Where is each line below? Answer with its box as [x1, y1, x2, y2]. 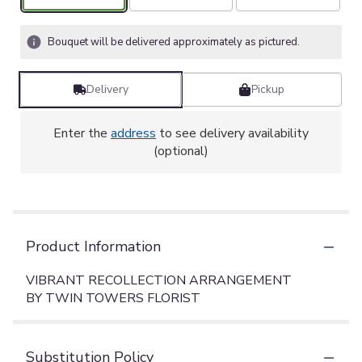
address [111, 124, 156, 143]
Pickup [251, 82, 284, 98]
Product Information [26, 237, 161, 257]
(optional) [154, 142, 208, 161]
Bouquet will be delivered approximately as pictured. [48, 35, 300, 50]
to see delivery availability [156, 124, 309, 143]
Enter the [53, 124, 111, 143]
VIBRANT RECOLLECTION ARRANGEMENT [26, 271, 292, 290]
